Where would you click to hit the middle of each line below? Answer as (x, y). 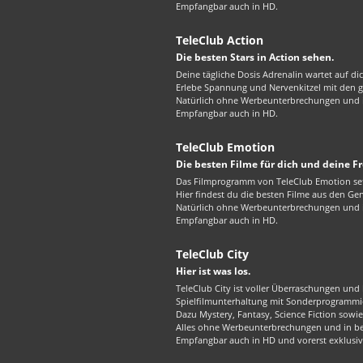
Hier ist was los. (213, 271)
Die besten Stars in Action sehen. (255, 58)
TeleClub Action (220, 41)
